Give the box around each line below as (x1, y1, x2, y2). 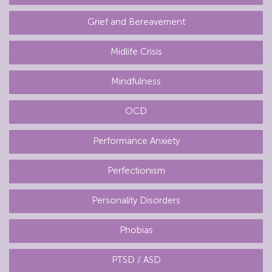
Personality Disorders (92, 194, 180, 206)
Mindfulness (111, 75, 161, 87)
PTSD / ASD (111, 254, 161, 265)
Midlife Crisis (110, 46, 162, 57)
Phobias (119, 224, 153, 236)
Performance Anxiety (92, 135, 180, 146)
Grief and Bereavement (87, 16, 185, 27)
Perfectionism (107, 165, 165, 176)
